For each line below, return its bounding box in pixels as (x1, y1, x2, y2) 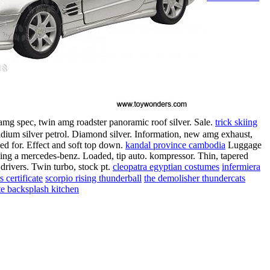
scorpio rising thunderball (45, 173, 142, 184)
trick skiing (215, 117, 257, 128)
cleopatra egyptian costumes (113, 161, 219, 172)
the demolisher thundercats (144, 173, 245, 184)
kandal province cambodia (125, 139, 225, 150)
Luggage (225, 139, 262, 150)
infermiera (222, 161, 260, 172)
